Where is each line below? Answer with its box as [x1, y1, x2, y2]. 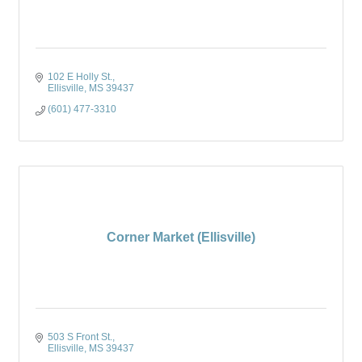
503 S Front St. [48, 331, 112, 343]
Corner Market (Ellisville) [107, 230, 255, 244]
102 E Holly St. [48, 71, 112, 82]
